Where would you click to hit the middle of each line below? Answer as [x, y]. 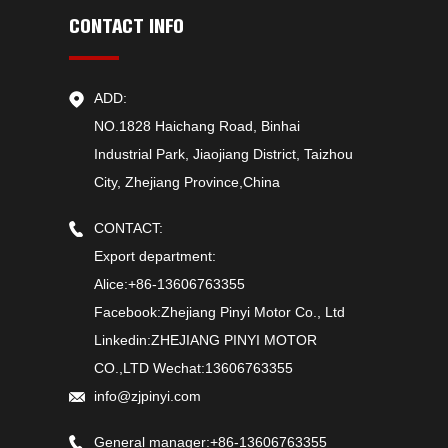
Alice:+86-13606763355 [169, 284]
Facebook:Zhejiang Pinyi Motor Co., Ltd [219, 312]
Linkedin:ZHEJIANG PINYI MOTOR [205, 340]
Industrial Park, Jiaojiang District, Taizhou [223, 154]
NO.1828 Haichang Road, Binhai [196, 126]
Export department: [154, 256]
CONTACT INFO [126, 26]
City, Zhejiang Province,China [186, 182]
